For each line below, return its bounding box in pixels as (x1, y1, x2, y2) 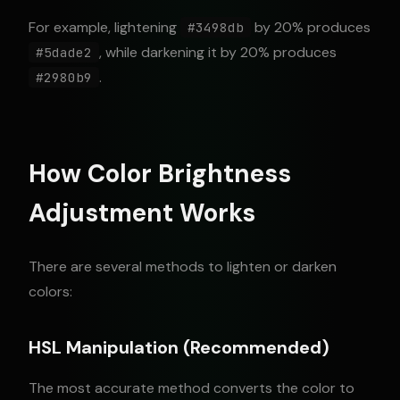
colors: (29, 282, 72, 301)
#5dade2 (36, 44, 92, 61)
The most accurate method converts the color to (29, 379, 354, 397)
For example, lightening (29, 18, 180, 37)
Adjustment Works (29, 196, 255, 229)
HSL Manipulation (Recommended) (29, 336, 329, 359)
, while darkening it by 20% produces (99, 43, 337, 62)
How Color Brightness (29, 157, 291, 190)
